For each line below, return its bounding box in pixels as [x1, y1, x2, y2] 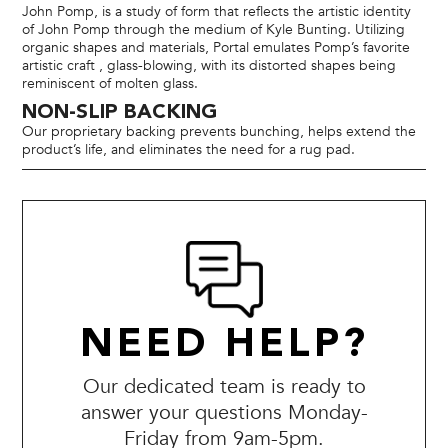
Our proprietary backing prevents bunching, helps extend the [22, 121, 417, 141]
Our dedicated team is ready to [82, 372, 366, 400]
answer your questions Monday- [80, 398, 368, 426]
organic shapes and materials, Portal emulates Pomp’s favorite [22, 37, 411, 57]
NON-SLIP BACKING [22, 102, 218, 123]
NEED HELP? [79, 325, 369, 366]
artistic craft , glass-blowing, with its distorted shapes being [22, 55, 397, 75]
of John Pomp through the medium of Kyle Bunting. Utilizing [22, 19, 406, 39]
